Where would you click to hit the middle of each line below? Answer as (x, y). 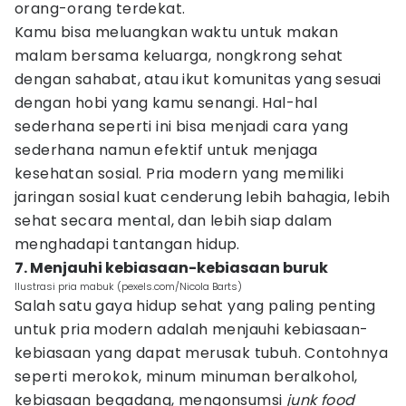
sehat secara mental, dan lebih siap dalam (174, 221)
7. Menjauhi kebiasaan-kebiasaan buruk (171, 268)
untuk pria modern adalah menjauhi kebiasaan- (192, 329)
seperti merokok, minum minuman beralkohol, (186, 377)
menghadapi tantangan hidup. (127, 244)
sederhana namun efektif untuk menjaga (166, 150)
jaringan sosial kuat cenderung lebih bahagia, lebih (203, 197)
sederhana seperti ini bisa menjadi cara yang (182, 126)
